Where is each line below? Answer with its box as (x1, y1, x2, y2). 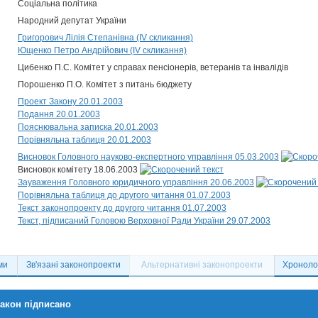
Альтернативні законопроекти (141, 260, 263, 270)
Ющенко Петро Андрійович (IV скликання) (18, 45, 187, 55)
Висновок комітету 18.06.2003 (18, 165, 140, 175)
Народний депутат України (18, 16, 126, 26)
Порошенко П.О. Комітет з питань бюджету (18, 79, 192, 89)
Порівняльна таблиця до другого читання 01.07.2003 (18, 190, 231, 200)
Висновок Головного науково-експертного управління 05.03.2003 (18, 152, 279, 162)
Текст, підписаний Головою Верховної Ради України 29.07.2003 (18, 216, 270, 226)
